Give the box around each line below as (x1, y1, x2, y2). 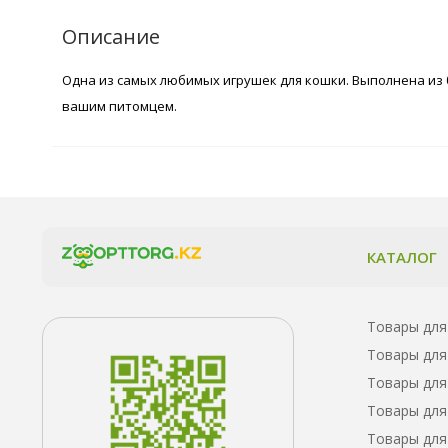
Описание (62, 22, 160, 50)
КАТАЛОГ (367, 246, 437, 267)
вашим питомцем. (62, 96, 177, 115)
